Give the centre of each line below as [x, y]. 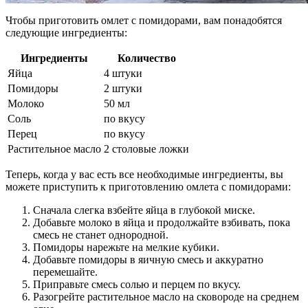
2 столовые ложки [146, 149]
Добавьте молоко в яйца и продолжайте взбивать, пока [162, 223]
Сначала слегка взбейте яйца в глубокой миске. [144, 210]
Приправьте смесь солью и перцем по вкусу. [137, 285]
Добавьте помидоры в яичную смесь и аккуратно [148, 260]
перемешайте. [65, 272]
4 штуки [123, 74]
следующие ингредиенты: [66, 33]
